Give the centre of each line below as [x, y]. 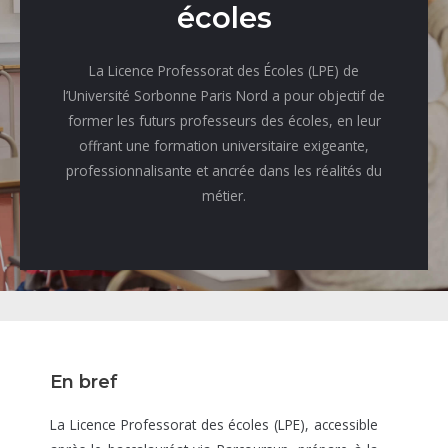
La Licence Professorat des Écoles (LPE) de [224, 71]
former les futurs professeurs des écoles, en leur [224, 121]
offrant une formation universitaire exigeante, [224, 146]
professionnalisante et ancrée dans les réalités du [224, 171]
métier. [224, 196]
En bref [84, 382]
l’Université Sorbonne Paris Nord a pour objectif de [224, 96]
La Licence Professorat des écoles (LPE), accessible [214, 425]
